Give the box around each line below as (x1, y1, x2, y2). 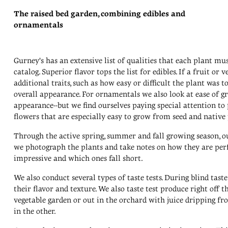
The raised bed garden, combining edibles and (13, 9, 185, 18)
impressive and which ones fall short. (13, 153, 143, 163)
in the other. (13, 206, 56, 216)
